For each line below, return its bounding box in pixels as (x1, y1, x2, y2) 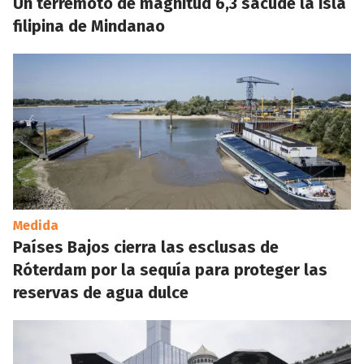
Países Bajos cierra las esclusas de (13, 237, 279, 257)
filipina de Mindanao (13, 16, 165, 36)
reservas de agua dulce (13, 283, 188, 302)
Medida (13, 218, 58, 233)
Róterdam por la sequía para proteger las (13, 260, 327, 279)
